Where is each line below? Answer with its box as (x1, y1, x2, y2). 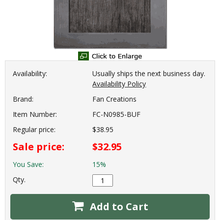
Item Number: (13, 110, 57, 119)
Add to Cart (87, 200, 148, 214)
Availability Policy (92, 79, 146, 89)
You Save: (13, 160, 44, 169)
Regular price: (13, 125, 55, 135)
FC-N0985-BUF (92, 110, 141, 119)
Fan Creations (92, 94, 137, 104)
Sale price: (13, 140, 64, 154)
